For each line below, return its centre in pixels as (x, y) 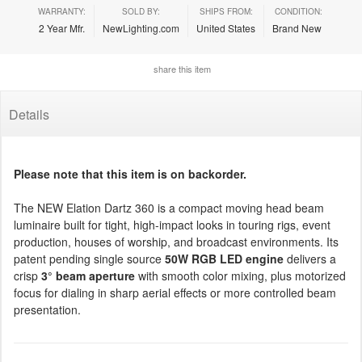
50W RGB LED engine (224, 259)
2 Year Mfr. (62, 28)
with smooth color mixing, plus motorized (240, 276)
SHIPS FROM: (226, 11)
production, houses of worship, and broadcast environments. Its (176, 242)
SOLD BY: (141, 11)
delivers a (310, 259)
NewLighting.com (141, 28)
